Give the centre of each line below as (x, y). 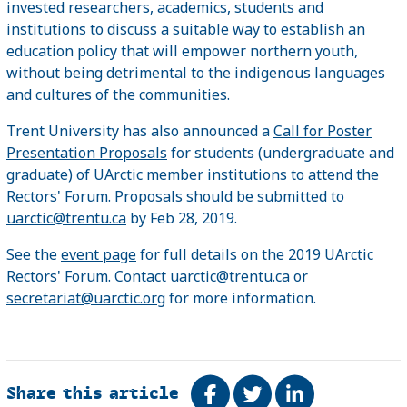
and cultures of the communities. (118, 94)
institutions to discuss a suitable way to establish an (186, 29)
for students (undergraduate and (281, 152)
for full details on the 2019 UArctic (255, 254)
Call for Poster (323, 130)
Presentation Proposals (87, 152)
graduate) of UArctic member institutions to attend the (193, 174)
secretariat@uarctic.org (86, 298)
